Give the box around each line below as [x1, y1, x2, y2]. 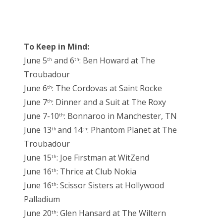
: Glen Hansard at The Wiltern [56, 208, 166, 219]
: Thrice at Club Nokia [56, 166, 136, 177]
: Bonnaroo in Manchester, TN [64, 111, 177, 122]
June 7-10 [24, 111, 59, 122]
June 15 [24, 152, 52, 164]
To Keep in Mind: [24, 41, 89, 53]
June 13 [24, 124, 52, 136]
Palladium [24, 194, 60, 205]
